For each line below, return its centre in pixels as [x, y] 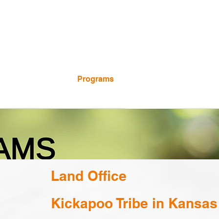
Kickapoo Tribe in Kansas [134, 203]
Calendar [32, 79]
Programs [96, 79]
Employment [166, 79]
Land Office [89, 176]
